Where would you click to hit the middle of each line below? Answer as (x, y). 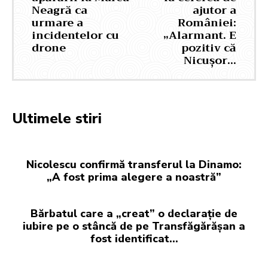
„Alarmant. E (200, 36)
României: (207, 23)
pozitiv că (208, 48)
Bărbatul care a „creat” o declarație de (134, 214)
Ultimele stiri (57, 119)
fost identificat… (134, 239)
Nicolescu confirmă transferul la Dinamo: (134, 165)
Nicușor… (210, 61)
